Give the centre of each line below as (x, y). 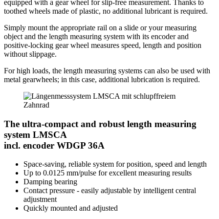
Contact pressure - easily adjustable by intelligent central (110, 191)
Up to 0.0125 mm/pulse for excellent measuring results (108, 173)
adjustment (40, 199)
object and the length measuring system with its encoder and (96, 36)
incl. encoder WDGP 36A (54, 145)
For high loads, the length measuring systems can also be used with (107, 70)
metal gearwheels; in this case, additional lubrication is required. (102, 79)
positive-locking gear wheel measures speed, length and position (103, 45)
